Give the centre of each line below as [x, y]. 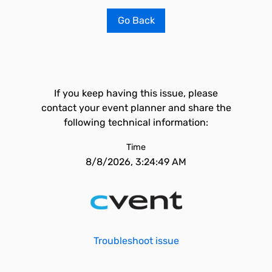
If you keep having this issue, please [136, 93]
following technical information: [136, 122]
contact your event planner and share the [136, 108]
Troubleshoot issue [136, 241]
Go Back [136, 20]
